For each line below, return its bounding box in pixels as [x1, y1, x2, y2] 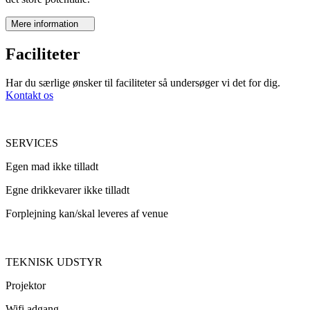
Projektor [6, 280, 46, 292]
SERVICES [6, 137, 58, 149]
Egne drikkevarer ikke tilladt [6, 184, 129, 197]
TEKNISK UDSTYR [6, 256, 102, 268]
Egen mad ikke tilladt [6, 161, 98, 173]
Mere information [11, 18, 81, 29]
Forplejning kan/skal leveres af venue [6, 208, 168, 220]
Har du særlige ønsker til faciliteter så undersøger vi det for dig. [6, 77, 280, 89]
